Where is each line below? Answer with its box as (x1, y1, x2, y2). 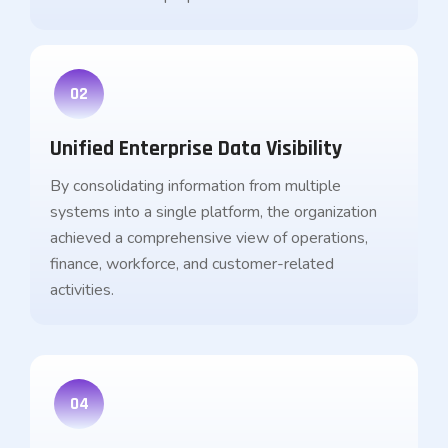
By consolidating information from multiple (50, 175, 341, 197)
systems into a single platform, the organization (50, 201, 377, 223)
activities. (50, 279, 114, 301)
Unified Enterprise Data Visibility (50, 135, 342, 163)
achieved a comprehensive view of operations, (50, 227, 368, 249)
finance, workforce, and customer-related (50, 253, 334, 275)
